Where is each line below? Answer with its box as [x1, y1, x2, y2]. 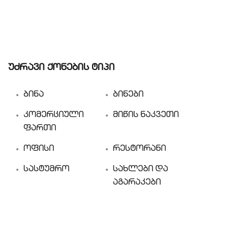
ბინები [113, 91, 144, 99]
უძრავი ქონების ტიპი [8, 63, 114, 73]
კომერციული [24, 111, 84, 120]
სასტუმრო [24, 166, 70, 174]
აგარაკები [113, 179, 161, 187]
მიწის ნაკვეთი [113, 111, 179, 120]
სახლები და [113, 166, 168, 174]
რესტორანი [113, 145, 166, 153]
